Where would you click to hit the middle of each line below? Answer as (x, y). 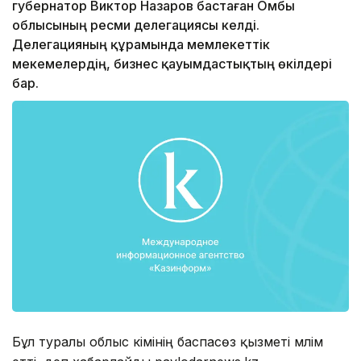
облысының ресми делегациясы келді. (136, 25)
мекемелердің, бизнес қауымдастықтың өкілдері (172, 64)
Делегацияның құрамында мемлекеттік (141, 45)
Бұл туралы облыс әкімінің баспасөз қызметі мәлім (168, 341)
